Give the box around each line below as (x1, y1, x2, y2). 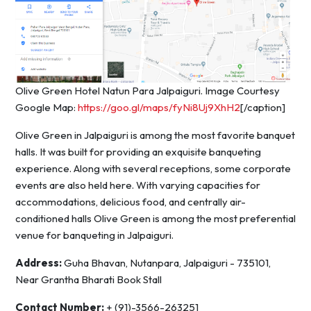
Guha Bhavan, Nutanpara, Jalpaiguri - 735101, (64, 255, 271, 269)
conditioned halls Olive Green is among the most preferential (15, 211, 296, 225)
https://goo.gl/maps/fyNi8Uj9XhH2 (78, 100, 240, 114)
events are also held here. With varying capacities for (15, 178, 260, 192)
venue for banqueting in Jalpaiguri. (15, 228, 174, 242)
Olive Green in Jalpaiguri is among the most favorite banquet (15, 128, 295, 142)
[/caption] (240, 100, 285, 114)
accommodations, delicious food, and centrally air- (15, 194, 246, 208)
